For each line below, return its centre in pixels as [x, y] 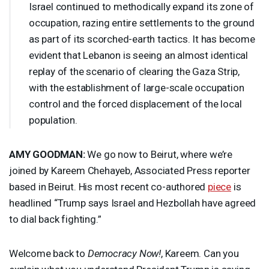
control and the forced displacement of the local [135, 104]
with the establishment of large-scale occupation [137, 87]
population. [53, 120]
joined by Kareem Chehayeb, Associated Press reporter [130, 170]
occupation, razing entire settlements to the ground [142, 23]
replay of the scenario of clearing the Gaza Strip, [134, 71]
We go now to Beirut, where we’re [159, 154]
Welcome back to [48, 253]
